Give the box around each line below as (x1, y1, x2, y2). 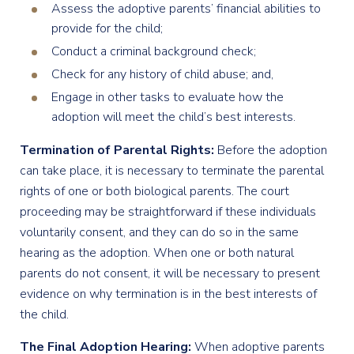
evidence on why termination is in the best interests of (20, 284, 317, 303)
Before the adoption (214, 141, 327, 159)
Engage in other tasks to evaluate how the (51, 88, 284, 106)
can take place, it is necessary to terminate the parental (20, 161, 324, 179)
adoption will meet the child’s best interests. (51, 107, 296, 126)
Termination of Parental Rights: (20, 141, 214, 159)
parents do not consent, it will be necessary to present (20, 264, 320, 282)
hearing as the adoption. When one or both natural (20, 243, 294, 262)
